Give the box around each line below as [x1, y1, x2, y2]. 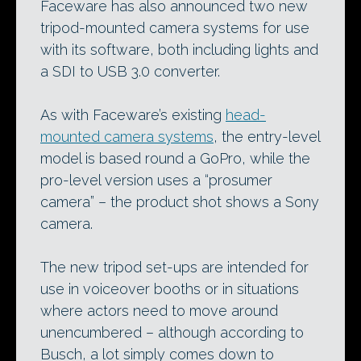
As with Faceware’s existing [40, 106, 226, 124]
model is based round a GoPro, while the [40, 150, 310, 168]
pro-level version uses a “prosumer [40, 172, 272, 189]
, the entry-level [214, 128, 320, 146]
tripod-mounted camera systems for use [40, 19, 309, 37]
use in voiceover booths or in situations [40, 280, 299, 298]
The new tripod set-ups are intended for [40, 259, 309, 276]
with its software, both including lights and [40, 41, 318, 59]
